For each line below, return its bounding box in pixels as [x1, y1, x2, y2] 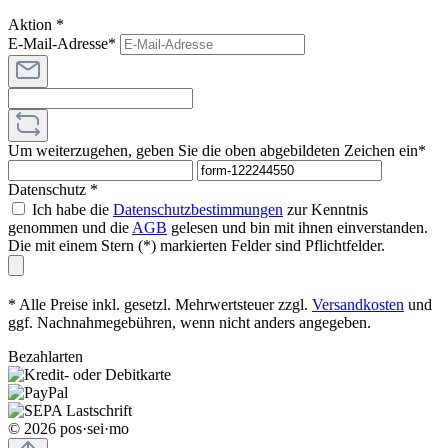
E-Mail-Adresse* [8, 34, 120, 52]
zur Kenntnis [283, 200, 368, 218]
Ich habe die [32, 200, 113, 218]
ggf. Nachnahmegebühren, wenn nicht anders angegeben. [8, 313, 371, 331]
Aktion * [8, 15, 64, 33]
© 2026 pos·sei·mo [8, 419, 129, 437]
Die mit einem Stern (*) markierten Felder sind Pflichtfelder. [8, 236, 385, 254]
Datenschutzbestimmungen [113, 200, 283, 218]
